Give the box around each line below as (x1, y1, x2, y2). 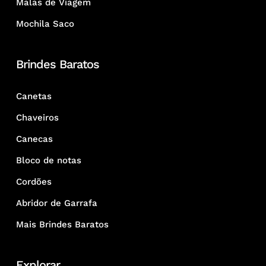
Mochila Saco (15, 18, 74, 30)
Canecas (15, 134, 53, 145)
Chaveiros (15, 112, 59, 123)
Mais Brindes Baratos (15, 219, 109, 230)
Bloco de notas (15, 155, 81, 166)
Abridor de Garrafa (15, 198, 97, 209)
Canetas (15, 91, 52, 102)
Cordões (15, 176, 52, 188)
